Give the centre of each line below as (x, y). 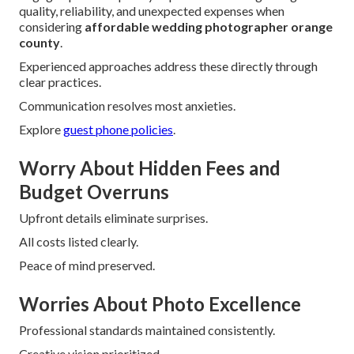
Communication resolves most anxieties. (127, 105)
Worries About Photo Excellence (160, 303)
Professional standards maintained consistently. (147, 330)
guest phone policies (118, 129)
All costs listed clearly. (79, 241)
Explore (41, 129)
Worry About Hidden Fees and (150, 168)
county (40, 42)
